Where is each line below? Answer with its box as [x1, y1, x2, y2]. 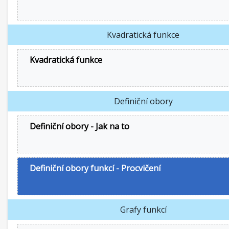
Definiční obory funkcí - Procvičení [30, 163, 161, 174]
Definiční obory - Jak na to [30, 121, 129, 132]
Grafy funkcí [120, 204, 167, 215]
